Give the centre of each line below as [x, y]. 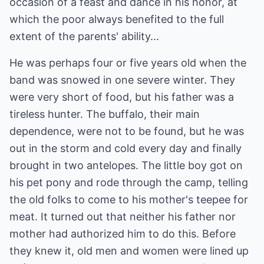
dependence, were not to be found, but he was [127, 131]
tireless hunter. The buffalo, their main [105, 114]
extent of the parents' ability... [84, 36]
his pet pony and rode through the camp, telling [129, 182]
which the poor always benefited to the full [117, 19]
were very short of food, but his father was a [122, 97]
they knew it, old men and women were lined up [129, 251]
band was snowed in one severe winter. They [122, 80]
